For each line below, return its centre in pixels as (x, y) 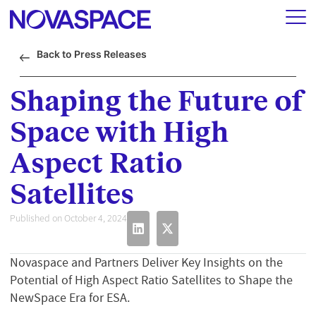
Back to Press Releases (92, 54)
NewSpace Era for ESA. (71, 298)
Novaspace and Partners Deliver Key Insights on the (146, 262)
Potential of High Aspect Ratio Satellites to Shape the (151, 280)
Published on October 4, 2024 (68, 218)
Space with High (119, 133)
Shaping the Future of (157, 102)
